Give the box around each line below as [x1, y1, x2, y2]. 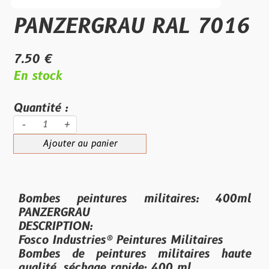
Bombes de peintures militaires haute [18, 246, 251, 262]
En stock [13, 68, 62, 85]
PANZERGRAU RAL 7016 [13, 13, 249, 41]
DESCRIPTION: [18, 219, 109, 234]
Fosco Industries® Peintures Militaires [18, 232, 223, 248]
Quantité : [13, 100, 68, 116]
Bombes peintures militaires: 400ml [18, 191, 251, 207]
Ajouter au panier [43, 138, 117, 150]
